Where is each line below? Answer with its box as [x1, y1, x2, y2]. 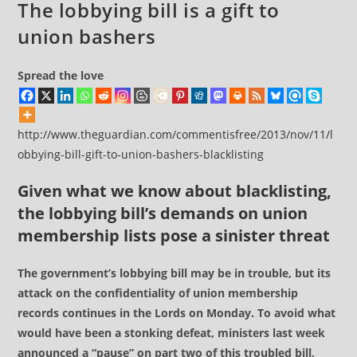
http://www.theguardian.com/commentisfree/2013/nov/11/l [18, 127, 334, 142]
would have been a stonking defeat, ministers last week [18, 325, 326, 340]
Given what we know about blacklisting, [18, 180, 332, 202]
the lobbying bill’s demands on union [18, 202, 308, 224]
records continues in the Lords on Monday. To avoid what [18, 305, 336, 320]
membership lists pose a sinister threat [18, 225, 331, 246]
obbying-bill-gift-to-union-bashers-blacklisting [18, 147, 265, 162]
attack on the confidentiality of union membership [18, 285, 299, 300]
